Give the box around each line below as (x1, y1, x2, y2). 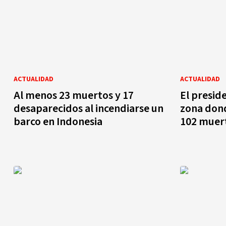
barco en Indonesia (14, 113, 102, 130)
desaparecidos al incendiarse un (14, 100, 163, 117)
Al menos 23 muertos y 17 (14, 87, 134, 103)
